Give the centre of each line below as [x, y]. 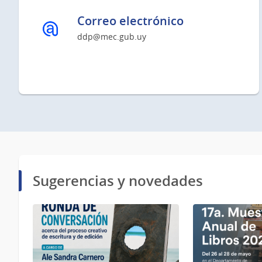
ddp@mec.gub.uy [112, 36]
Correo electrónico [130, 21]
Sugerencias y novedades [118, 180]
